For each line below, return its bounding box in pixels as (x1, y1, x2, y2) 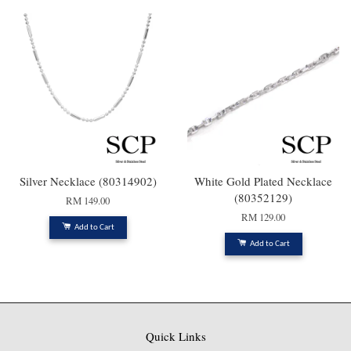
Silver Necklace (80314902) (19, 173, 157, 190)
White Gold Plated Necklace (194, 173, 332, 190)
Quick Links (145, 328, 206, 345)
